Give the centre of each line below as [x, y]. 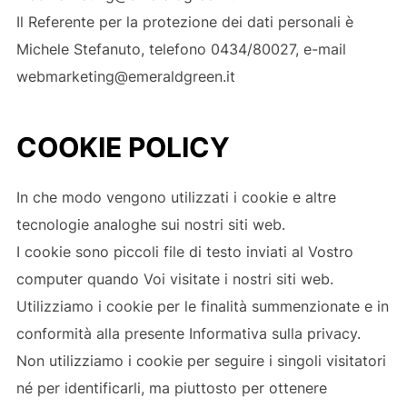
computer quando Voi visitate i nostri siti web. [174, 278]
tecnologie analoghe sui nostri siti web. [150, 224]
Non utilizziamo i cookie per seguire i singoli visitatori [201, 360]
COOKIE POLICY [123, 147]
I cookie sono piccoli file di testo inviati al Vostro [184, 251]
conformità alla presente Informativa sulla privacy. [188, 333]
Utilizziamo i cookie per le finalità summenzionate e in [202, 306]
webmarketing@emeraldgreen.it [125, 76]
